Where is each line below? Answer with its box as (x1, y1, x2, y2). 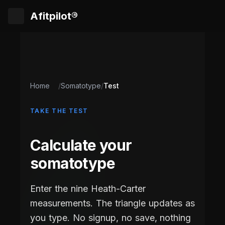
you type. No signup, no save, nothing (30, 212, 191, 223)
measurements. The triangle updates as (30, 197, 195, 208)
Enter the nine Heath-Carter (30, 183, 146, 194)
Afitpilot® (30, 10, 78, 22)
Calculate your (30, 136, 132, 154)
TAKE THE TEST (30, 107, 88, 115)
